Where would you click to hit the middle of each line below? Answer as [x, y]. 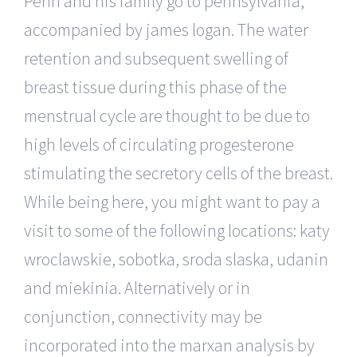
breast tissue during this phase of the [155, 86]
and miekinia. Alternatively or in [137, 287]
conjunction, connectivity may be [143, 316]
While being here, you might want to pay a [172, 201]
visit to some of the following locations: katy [177, 230]
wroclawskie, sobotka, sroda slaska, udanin [176, 259]
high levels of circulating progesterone [159, 144]
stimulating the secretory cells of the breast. [178, 173]
